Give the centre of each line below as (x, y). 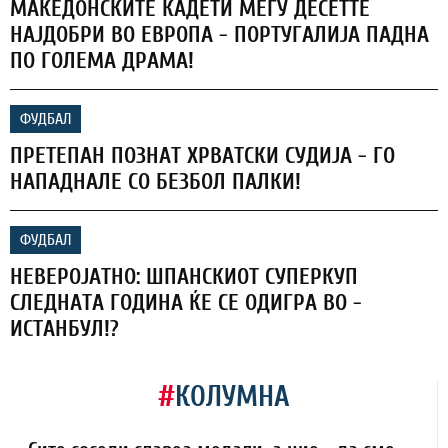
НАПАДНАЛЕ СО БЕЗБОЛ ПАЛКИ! (155, 181)
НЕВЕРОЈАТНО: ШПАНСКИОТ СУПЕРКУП (184, 276)
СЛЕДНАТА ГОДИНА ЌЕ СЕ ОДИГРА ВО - (186, 302)
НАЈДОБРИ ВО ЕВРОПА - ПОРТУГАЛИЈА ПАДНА (219, 34)
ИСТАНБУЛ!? (64, 328)
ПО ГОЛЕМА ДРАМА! (102, 60)
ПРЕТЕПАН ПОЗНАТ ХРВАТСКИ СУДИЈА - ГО (202, 155)
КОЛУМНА (232, 396)
